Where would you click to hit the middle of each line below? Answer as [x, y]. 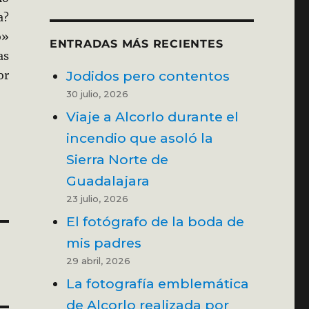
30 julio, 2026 [97, 93]
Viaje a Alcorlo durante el [152, 116]
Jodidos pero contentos [148, 76]
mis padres [103, 242]
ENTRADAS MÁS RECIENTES [136, 43]
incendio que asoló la [139, 138]
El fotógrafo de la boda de [155, 221]
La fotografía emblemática [157, 283]
